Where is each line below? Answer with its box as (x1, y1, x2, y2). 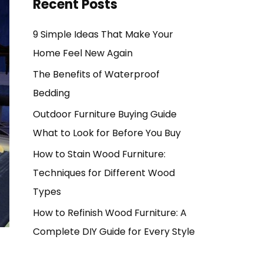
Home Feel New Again (33, 46, 133, 60)
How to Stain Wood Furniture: (33, 147, 166, 161)
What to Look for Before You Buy (33, 126, 181, 140)
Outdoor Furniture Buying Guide (33, 107, 177, 121)
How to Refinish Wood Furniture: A (33, 205, 187, 220)
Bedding (33, 86, 70, 100)
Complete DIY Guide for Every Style (33, 224, 195, 238)
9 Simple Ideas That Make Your (33, 27, 173, 41)
